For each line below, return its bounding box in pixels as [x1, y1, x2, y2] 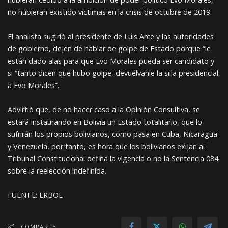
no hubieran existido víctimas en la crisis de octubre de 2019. [8, 7, 212, 17]
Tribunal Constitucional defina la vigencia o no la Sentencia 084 [8, 154, 218, 163]
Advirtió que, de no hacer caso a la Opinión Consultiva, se [8, 105, 200, 115]
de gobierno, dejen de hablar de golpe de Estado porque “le [8, 44, 211, 53]
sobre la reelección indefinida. [8, 166, 106, 176]
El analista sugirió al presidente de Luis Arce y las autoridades [8, 32, 214, 41]
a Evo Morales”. [8, 80, 59, 90]
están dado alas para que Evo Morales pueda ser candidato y [8, 56, 214, 66]
